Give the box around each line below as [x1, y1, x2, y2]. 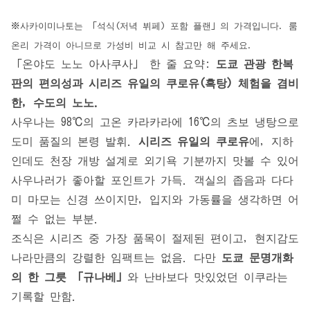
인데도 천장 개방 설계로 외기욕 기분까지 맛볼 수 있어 [11, 155, 299, 167]
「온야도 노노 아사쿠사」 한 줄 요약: [11, 58, 216, 70]
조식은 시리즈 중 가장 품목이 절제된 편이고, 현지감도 [11, 232, 299, 244]
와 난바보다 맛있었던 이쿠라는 [127, 271, 288, 283]
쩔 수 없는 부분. [11, 213, 100, 225]
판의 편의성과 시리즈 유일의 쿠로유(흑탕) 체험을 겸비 [11, 77, 299, 89]
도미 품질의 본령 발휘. [11, 136, 138, 147]
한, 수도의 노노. [11, 97, 100, 109]
